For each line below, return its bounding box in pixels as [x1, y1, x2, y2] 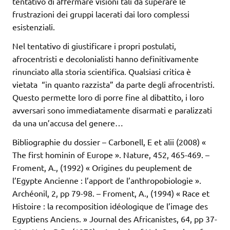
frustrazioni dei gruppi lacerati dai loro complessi [12, 9, 189, 20]
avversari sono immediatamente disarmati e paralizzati [12, 105, 212, 116]
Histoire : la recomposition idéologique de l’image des [12, 201, 208, 212]
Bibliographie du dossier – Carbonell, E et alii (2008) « [12, 137, 206, 147]
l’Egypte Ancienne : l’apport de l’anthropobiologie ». [12, 175, 201, 186]
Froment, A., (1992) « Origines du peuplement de [12, 162, 192, 173]
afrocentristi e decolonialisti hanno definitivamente [12, 53, 199, 64]
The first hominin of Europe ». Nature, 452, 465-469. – [12, 149, 209, 160]
